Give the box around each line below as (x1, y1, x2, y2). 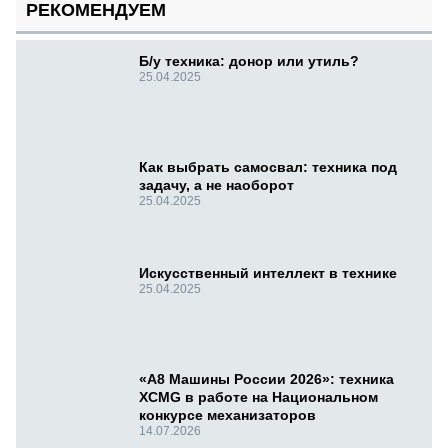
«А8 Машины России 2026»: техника (139, 371, 394, 388)
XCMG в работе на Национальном (139, 389, 378, 406)
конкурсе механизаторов (139, 407, 316, 424)
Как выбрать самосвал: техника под (139, 159, 397, 176)
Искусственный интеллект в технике (139, 265, 397, 282)
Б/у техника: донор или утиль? (139, 53, 359, 70)
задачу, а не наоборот (139, 177, 294, 194)
